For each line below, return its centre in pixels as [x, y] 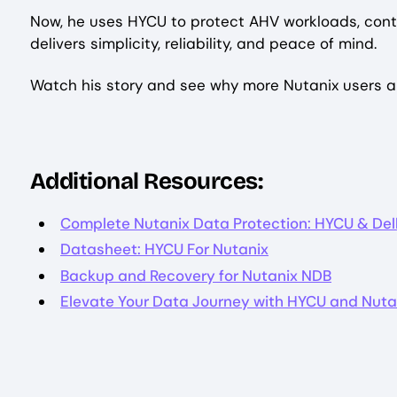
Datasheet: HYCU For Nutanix [164, 249]
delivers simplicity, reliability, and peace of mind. [203, 44]
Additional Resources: [147, 181]
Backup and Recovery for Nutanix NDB [196, 275]
